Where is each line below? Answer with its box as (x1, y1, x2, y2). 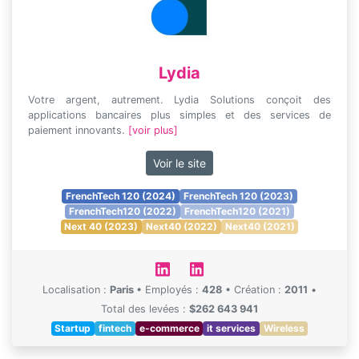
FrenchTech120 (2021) (184, 205, 290, 217)
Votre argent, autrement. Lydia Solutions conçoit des (28, 94, 331, 106)
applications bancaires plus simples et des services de (28, 109, 331, 121)
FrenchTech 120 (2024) (66, 190, 176, 202)
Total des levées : (101, 303, 189, 315)
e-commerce (139, 322, 200, 334)
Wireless (263, 322, 305, 334)
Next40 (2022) (146, 220, 217, 232)
